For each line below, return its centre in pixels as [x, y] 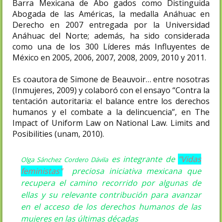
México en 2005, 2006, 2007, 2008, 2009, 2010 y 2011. [110, 57]
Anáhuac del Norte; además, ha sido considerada [111, 35]
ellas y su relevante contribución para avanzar [111, 194]
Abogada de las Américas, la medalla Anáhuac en [111, 14]
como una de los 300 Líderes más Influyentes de [111, 46]
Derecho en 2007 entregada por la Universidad [111, 25]
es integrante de [141, 159]
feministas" [42, 171]
